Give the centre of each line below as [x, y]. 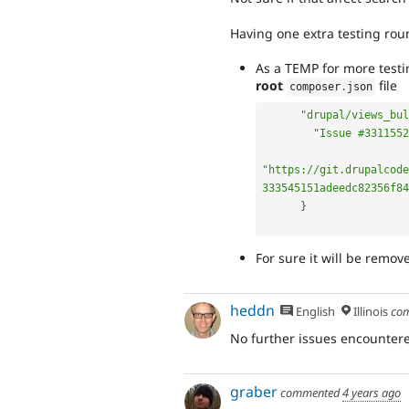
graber [254, 391]
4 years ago [372, 392]
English [315, 312]
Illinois [369, 312]
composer [315, 87]
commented [310, 392]
